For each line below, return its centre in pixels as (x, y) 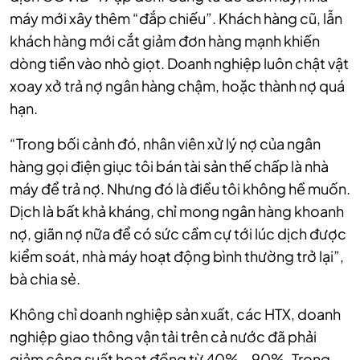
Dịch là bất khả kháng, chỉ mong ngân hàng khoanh (177, 211)
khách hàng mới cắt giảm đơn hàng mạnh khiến (165, 41)
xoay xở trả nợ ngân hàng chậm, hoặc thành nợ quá (177, 86)
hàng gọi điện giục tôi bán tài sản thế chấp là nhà (169, 166)
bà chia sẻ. (45, 279)
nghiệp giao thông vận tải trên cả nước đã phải (163, 337)
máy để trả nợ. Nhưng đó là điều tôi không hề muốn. (180, 189)
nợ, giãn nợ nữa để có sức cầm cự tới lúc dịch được (178, 234)
